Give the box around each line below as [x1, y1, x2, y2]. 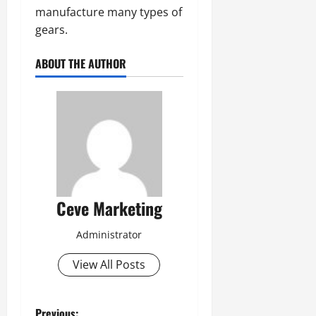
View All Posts [73, 256, 146, 272]
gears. [35, 21, 68, 37]
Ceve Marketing [56, 195, 162, 221]
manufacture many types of [35, 4, 182, 20]
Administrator [76, 227, 142, 241]
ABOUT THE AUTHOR [35, 54, 126, 72]
